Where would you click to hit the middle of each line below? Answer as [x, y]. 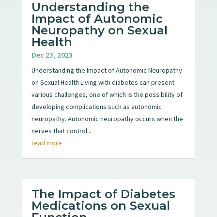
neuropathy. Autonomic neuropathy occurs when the [107, 118]
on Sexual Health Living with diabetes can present [103, 82]
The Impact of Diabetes [103, 194]
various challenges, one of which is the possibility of [107, 94]
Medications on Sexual [101, 205]
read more [46, 143]
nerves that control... [61, 131]
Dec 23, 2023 [52, 54]
